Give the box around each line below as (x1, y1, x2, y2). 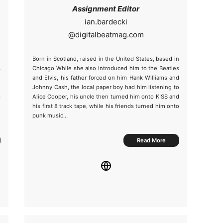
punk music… (32, 112, 68, 119)
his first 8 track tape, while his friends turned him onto (32, 103, 180, 110)
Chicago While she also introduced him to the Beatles (32, 65, 180, 72)
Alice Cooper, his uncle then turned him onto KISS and (32, 93, 180, 100)
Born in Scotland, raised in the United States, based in (32, 55, 180, 62)
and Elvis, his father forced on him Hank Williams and (32, 74, 180, 81)
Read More (137, 137, 166, 144)
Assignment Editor (72, 4, 140, 13)
